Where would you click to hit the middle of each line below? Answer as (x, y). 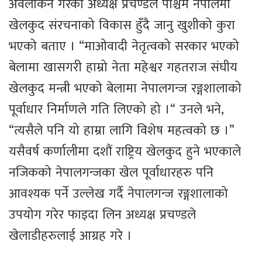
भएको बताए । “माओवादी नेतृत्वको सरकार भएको (124, 47)
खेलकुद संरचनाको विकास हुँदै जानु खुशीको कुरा (122, 26)
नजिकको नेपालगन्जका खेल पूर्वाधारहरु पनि (111, 173)
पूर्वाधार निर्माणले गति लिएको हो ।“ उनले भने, (116, 110)
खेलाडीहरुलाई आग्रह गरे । (70, 236)
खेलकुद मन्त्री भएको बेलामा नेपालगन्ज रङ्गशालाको (125, 89)
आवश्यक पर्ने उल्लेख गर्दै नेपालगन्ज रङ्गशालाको (118, 194)
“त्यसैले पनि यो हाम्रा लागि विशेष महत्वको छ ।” (121, 131)
